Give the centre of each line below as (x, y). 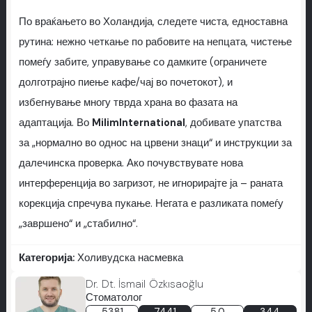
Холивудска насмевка (130, 258)
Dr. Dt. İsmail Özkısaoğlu (145, 283)
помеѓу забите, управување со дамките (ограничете (142, 63)
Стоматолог (114, 297)
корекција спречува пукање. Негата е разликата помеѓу (151, 204)
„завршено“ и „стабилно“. (78, 224)
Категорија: (48, 258)
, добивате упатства (233, 123)
